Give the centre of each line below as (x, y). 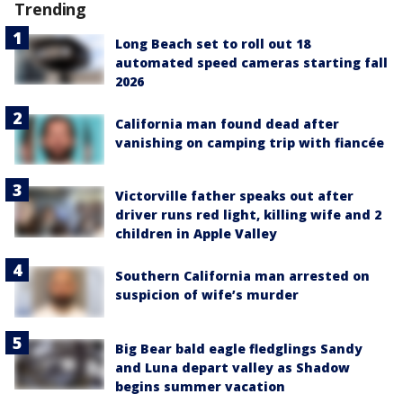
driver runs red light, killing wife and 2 (248, 215)
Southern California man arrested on (242, 276)
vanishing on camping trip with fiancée (250, 143)
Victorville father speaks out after (234, 196)
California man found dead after (227, 124)
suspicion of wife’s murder (207, 295)
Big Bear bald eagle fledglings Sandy (239, 348)
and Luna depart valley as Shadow (233, 367)
